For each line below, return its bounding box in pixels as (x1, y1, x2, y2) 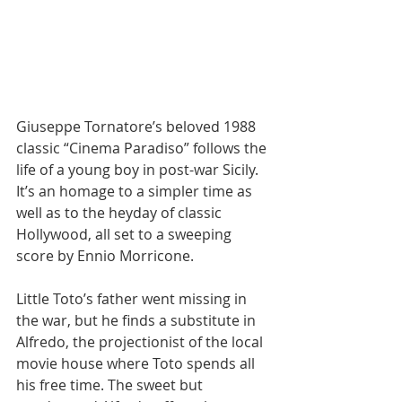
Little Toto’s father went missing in (16, 289, 250, 309)
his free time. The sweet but (16, 375, 206, 395)
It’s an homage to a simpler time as (16, 181, 256, 201)
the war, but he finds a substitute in (16, 310, 259, 330)
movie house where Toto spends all (16, 354, 258, 373)
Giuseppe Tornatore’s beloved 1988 (16, 117, 259, 136)
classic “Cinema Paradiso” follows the (16, 138, 270, 158)
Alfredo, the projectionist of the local (16, 332, 267, 352)
